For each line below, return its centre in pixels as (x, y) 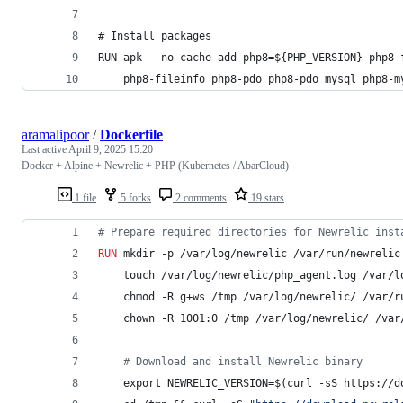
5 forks (134, 197)
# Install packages (155, 36)
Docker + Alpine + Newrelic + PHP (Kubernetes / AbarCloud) (155, 165)
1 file (84, 197)
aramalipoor (55, 134)
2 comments (200, 197)
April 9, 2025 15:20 (111, 149)
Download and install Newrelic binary (246, 361)
